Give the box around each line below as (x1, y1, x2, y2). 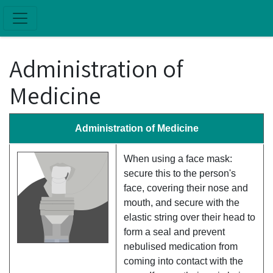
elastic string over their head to (124, 212, 255, 222)
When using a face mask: (124, 154, 232, 164)
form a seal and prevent (124, 227, 225, 237)
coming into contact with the (124, 256, 243, 266)
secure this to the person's (124, 168, 236, 179)
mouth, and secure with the (124, 197, 239, 208)
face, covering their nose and (124, 183, 248, 193)
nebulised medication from (124, 241, 238, 252)
